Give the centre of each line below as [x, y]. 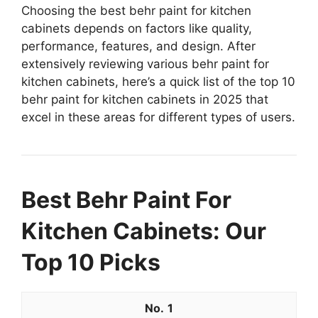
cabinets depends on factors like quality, [137, 28]
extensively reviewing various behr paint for [145, 64]
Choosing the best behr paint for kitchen [136, 10]
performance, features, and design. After [138, 46]
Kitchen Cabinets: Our [144, 231]
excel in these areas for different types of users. [158, 117]
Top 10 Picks [91, 262]
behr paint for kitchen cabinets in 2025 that [145, 99]
